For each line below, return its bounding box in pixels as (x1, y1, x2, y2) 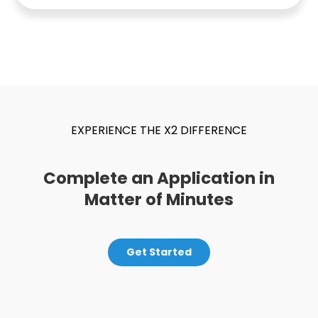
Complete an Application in (43, 167, 275, 190)
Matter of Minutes (84, 188, 234, 212)
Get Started (126, 245, 192, 260)
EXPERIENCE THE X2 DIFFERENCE (71, 122, 247, 139)
